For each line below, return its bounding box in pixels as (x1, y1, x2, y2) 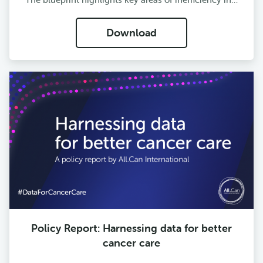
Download (106, 26, 157, 40)
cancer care (103, 235, 160, 249)
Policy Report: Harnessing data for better (31, 221, 232, 235)
